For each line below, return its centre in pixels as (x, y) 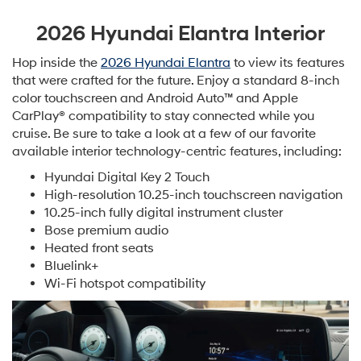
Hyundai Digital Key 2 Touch (127, 178)
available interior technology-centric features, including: (177, 152)
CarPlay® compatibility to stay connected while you (163, 116)
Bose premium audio (106, 231)
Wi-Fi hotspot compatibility (125, 284)
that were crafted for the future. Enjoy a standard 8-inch (176, 81)
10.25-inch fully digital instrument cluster (164, 213)
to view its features (288, 63)
